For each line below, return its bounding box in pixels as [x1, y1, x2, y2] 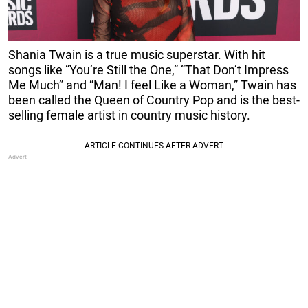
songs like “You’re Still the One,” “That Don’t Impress [8, 63, 289, 78]
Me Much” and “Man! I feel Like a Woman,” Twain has [8, 78, 296, 93]
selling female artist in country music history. [8, 108, 250, 123]
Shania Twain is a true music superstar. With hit [8, 47, 265, 63]
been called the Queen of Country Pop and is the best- [8, 93, 300, 108]
